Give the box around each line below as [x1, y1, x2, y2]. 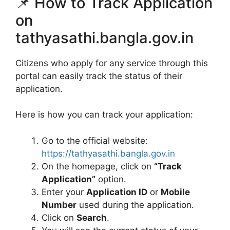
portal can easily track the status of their [15, 70, 182, 81]
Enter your [42, 186, 86, 197]
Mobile [161, 186, 190, 197]
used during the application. [76, 199, 194, 210]
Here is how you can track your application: [15, 109, 193, 120]
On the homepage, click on [42, 161, 154, 171]
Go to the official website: [42, 135, 148, 146]
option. [95, 174, 126, 184]
